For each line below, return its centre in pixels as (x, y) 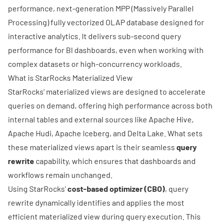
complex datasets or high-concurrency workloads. (95, 64)
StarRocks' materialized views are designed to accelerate (107, 92)
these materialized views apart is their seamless (92, 147)
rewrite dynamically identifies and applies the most (96, 203)
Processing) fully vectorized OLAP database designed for (106, 22)
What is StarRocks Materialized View (70, 78)
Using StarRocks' (38, 189)
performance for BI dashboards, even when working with (106, 50)
